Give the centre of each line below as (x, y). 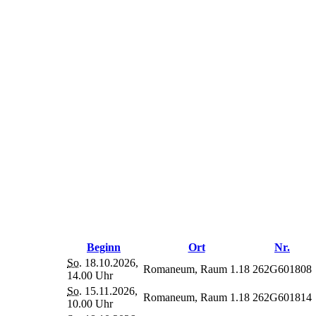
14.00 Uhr (90, 275)
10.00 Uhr (90, 303)
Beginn (104, 247)
